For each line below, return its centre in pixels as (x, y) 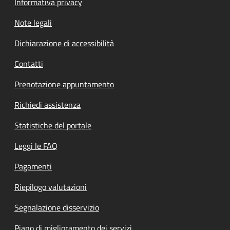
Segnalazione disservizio (57, 207)
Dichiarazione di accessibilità (64, 43)
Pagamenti (33, 166)
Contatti (29, 63)
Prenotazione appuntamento (64, 84)
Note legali (33, 22)
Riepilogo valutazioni (51, 187)
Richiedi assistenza (47, 104)
